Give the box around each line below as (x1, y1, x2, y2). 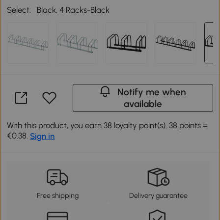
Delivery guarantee (129, 191, 188, 200)
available (123, 98, 162, 110)
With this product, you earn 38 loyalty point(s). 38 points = (7, 120, 208, 131)
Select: (7, 5, 31, 15)
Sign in (30, 131, 55, 141)
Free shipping (36, 191, 79, 200)
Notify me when (117, 86, 187, 98)
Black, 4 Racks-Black (37, 5, 110, 15)
